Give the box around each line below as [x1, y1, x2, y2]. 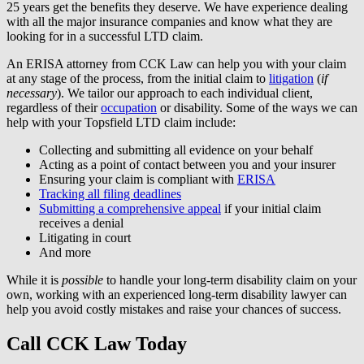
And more [39, 245, 91, 259]
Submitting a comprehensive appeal [39, 201, 221, 215]
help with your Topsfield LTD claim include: [6, 115, 236, 129]
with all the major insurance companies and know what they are [6, 14, 332, 28]
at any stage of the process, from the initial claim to [6, 71, 269, 85]
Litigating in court [39, 230, 131, 245]
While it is [6, 272, 62, 287]
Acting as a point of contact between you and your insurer [39, 157, 336, 171]
